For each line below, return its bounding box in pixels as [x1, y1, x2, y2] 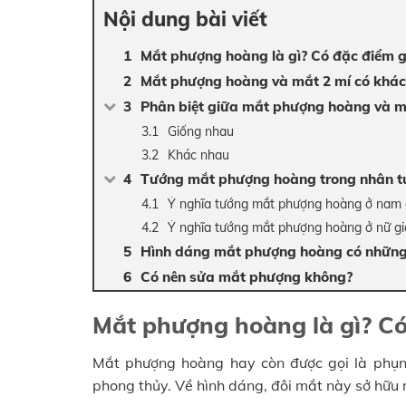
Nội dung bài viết [103, 5, 267, 32]
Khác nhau [168, 146, 229, 163]
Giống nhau [168, 122, 234, 140]
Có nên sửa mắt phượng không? [140, 267, 353, 285]
